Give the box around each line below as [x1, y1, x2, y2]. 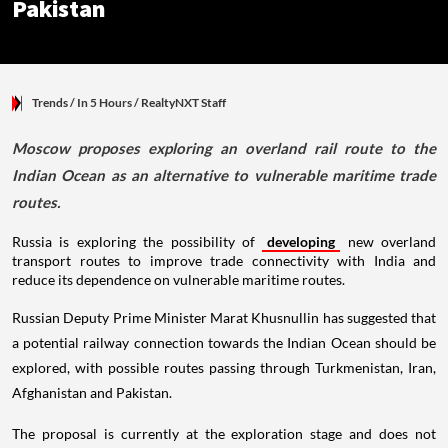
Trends [32, 95, 68, 111]
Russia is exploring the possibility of [12, 233, 263, 251]
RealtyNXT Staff [141, 95, 226, 111]
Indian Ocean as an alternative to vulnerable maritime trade [12, 166, 436, 185]
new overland [340, 233, 436, 251]
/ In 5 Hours [68, 95, 134, 111]
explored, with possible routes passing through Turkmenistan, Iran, [12, 359, 436, 377]
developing [267, 233, 336, 251]
